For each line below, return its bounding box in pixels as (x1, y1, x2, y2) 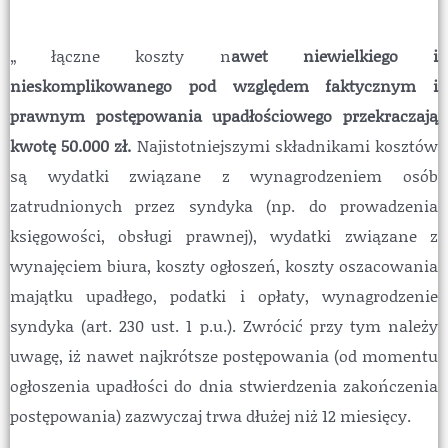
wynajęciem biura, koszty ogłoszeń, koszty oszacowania (10, 254, 438, 277)
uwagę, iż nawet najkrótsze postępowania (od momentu (10, 344, 438, 367)
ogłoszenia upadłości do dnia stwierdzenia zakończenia (10, 374, 438, 397)
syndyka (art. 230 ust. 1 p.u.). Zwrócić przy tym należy (10, 314, 438, 337)
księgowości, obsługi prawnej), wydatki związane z (10, 224, 438, 247)
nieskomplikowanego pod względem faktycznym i (10, 74, 438, 97)
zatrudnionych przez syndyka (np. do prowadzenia (10, 194, 438, 217)
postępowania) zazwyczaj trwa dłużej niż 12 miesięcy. (10, 404, 411, 427)
